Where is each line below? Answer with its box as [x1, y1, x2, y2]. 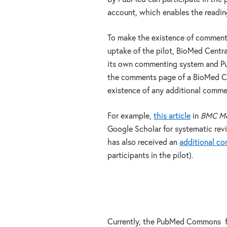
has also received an [107, 138, 179, 146]
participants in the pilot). [107, 152, 194, 160]
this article [154, 112, 191, 120]
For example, [107, 112, 154, 120]
